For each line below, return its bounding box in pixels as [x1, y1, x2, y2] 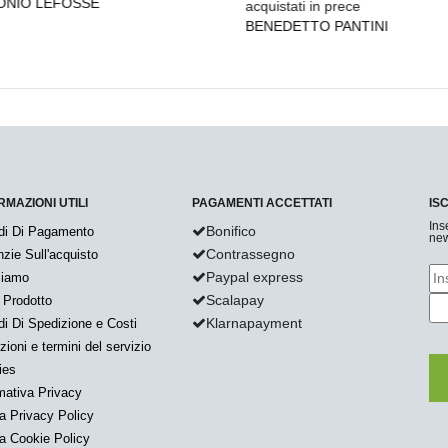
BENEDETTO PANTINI [239, 18, 383, 35]
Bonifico [205, 223, 256, 240]
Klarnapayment [205, 315, 302, 332]
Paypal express [205, 269, 303, 286]
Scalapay [205, 292, 264, 309]
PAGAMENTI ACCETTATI [191, 196, 332, 211]
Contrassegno [205, 246, 295, 263]
